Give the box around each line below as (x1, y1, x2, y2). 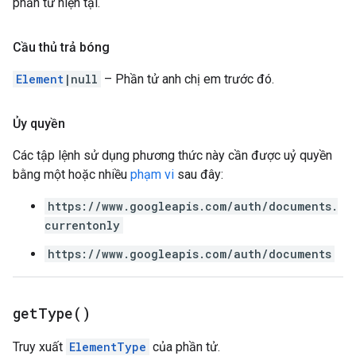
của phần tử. (149, 339, 220, 354)
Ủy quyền (13, 116, 65, 131)
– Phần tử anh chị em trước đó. (101, 72, 274, 87)
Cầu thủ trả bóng (13, 40, 110, 55)
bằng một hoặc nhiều (13, 167, 130, 182)
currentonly (44, 218, 120, 233)
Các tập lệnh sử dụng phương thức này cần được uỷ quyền (13, 148, 332, 163)
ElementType (69, 339, 146, 354)
